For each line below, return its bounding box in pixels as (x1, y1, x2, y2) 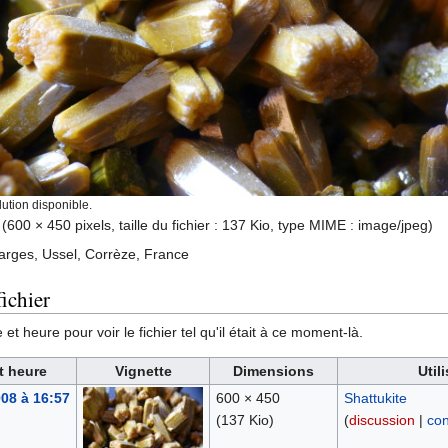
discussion (348, 412, 415, 429)
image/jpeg (358, 217, 428, 234)
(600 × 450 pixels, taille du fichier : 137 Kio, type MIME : (2, 217, 358, 234)
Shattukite (343, 390, 407, 407)
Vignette (114, 363, 172, 380)
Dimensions (233, 363, 314, 380)
